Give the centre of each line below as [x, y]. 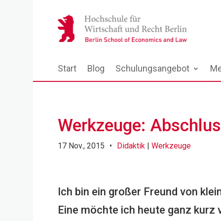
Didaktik [131, 146]
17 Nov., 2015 [81, 146]
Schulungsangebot [153, 69]
